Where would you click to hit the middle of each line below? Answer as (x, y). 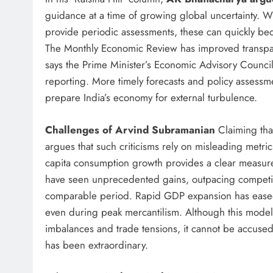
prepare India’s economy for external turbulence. (151, 98)
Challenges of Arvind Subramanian (130, 129)
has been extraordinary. (97, 245)
